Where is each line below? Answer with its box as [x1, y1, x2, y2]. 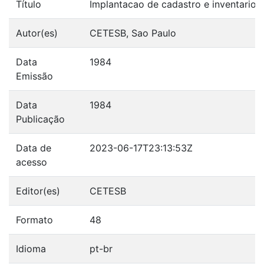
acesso [16, 156, 47, 168]
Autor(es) [16, 27, 58, 39]
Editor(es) [16, 184, 60, 197]
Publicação [16, 113, 65, 125]
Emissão [16, 70, 53, 82]
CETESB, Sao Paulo [90, 27, 176, 39]
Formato [16, 213, 53, 226]
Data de [16, 141, 51, 154]
